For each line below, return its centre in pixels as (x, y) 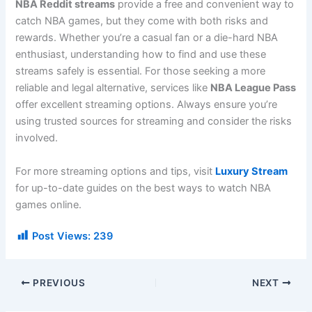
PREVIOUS (58, 282)
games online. (49, 204)
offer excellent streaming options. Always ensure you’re (147, 105)
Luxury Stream (252, 171)
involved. (37, 138)
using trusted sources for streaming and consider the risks (154, 122)
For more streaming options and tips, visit (116, 171)
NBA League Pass (253, 88)
